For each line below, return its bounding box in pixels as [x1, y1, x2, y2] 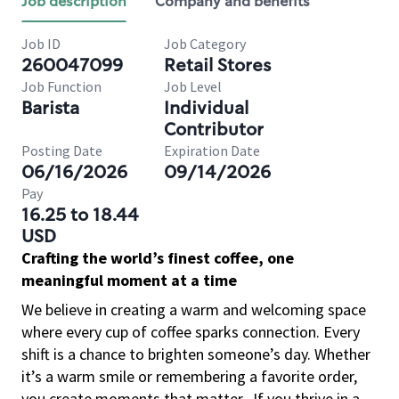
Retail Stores [164, 53, 271, 77]
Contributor [164, 118, 264, 141]
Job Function [21, 77, 102, 95]
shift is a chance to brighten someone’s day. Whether [21, 344, 370, 364]
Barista [21, 96, 79, 119]
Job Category [164, 35, 246, 53]
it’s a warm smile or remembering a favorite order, [21, 366, 357, 387]
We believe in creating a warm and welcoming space [21, 299, 366, 320]
